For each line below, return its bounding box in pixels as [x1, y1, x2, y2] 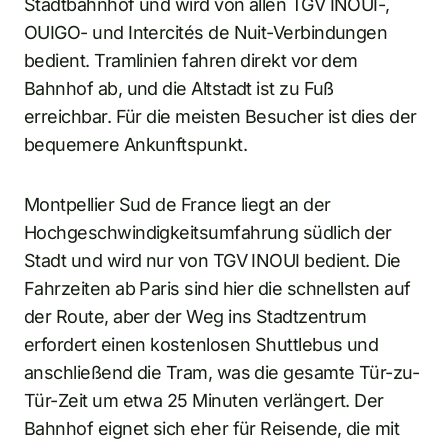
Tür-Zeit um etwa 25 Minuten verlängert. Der [24, 389, 384, 411]
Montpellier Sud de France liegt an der [24, 193, 331, 215]
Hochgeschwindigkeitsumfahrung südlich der [24, 221, 392, 243]
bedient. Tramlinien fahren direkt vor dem [24, 49, 358, 71]
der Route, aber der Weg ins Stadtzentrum [24, 305, 367, 327]
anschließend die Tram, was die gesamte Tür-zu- [24, 361, 420, 383]
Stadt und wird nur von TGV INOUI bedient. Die [24, 249, 401, 271]
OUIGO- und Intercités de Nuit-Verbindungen [24, 21, 388, 43]
